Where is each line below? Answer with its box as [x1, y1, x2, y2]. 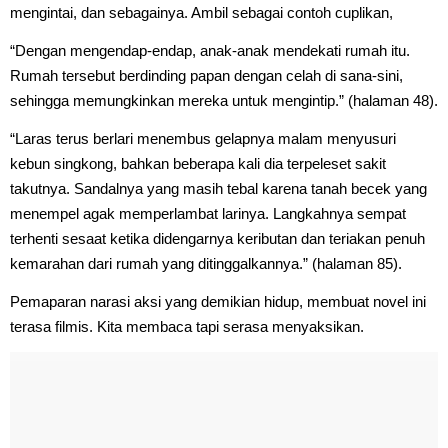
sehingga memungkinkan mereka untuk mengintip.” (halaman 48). [10, 91, 438, 109]
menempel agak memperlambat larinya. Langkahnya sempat [10, 204, 406, 222]
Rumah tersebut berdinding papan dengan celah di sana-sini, [10, 66, 403, 84]
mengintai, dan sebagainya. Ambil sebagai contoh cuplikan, [10, 3, 393, 21]
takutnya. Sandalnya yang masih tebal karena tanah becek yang [10, 179, 427, 197]
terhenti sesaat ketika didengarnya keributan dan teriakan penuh [10, 229, 425, 247]
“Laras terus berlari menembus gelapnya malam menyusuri [10, 129, 396, 147]
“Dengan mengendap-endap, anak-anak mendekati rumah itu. [10, 41, 410, 59]
